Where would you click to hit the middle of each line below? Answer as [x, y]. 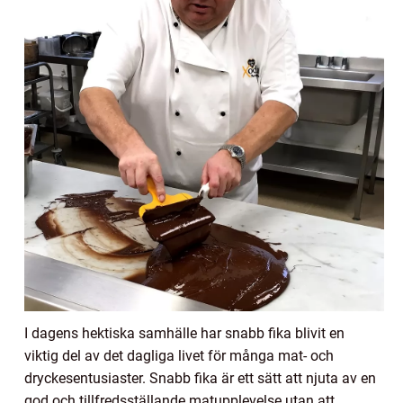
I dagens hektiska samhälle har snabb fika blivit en [184, 334]
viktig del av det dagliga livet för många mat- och [179, 356]
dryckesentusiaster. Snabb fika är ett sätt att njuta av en [200, 379]
